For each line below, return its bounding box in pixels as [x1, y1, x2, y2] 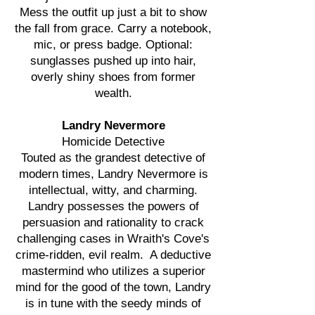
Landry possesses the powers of [27, 200, 199, 213]
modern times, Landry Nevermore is [18, 167, 208, 181]
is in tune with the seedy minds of [25, 297, 201, 310]
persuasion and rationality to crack [22, 216, 204, 229]
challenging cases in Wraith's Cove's [17, 232, 210, 245]
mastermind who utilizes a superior [21, 264, 205, 278]
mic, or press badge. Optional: [34, 38, 193, 51]
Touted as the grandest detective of [21, 151, 205, 165]
